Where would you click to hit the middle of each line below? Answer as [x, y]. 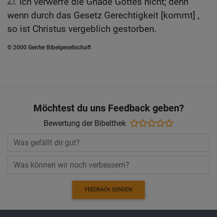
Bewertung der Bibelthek [85, 124]
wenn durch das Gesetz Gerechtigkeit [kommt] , [103, 15]
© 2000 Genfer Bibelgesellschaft [49, 47]
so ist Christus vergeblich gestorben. [82, 29]
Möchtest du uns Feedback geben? [108, 108]
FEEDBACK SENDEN [108, 190]
